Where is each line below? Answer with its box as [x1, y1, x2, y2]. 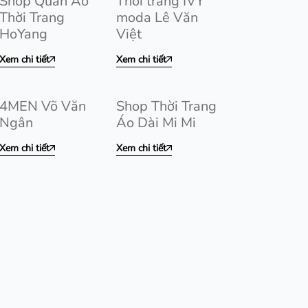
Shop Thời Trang [116, 97, 217, 115]
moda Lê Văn [116, 8, 198, 27]
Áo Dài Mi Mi [116, 113, 196, 132]
